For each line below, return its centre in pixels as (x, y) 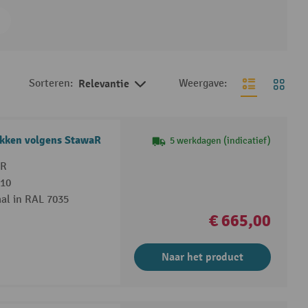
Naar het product (203, 257)
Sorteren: (51, 84)
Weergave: (203, 84)
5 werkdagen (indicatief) (221, 140)
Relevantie (105, 84)
